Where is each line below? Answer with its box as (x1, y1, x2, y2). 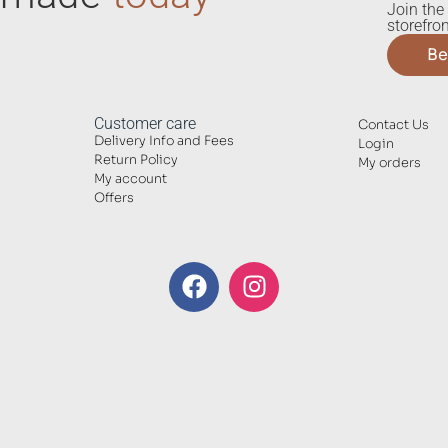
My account (93, 171, 167, 188)
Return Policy (93, 152, 178, 169)
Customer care (93, 114, 196, 134)
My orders (357, 155, 421, 172)
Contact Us (357, 117, 429, 134)
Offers (93, 190, 134, 207)
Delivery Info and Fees (93, 133, 234, 150)
